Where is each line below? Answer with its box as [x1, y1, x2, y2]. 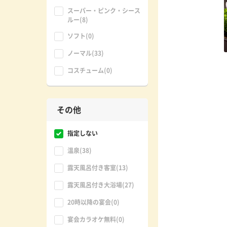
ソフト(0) [67, 31, 94, 41]
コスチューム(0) [67, 66, 112, 75]
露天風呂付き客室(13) [67, 163, 128, 172]
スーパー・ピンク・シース [67, 6, 140, 15]
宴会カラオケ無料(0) [67, 215, 125, 224]
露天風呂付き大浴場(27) [67, 180, 134, 190]
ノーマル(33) [67, 49, 104, 58]
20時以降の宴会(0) [67, 198, 120, 207]
